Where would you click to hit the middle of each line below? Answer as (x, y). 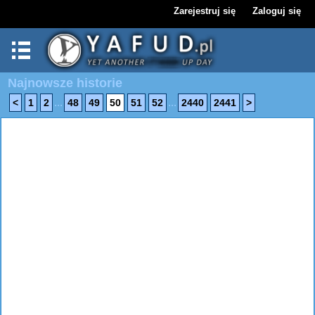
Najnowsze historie (65, 83)
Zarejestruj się (205, 11)
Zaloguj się (277, 11)
